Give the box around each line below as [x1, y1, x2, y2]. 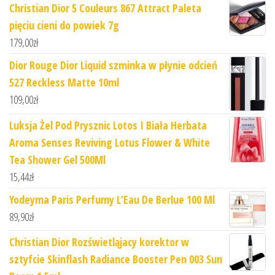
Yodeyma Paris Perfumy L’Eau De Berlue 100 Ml [9, 192, 215, 207]
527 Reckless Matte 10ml [9, 74, 119, 90]
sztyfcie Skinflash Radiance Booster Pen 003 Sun [9, 251, 222, 266]
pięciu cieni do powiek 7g [9, 17, 119, 33]
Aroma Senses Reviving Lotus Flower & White [9, 134, 210, 150]
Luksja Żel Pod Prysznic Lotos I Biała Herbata [9, 117, 207, 133]
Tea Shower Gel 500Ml [9, 152, 106, 167]
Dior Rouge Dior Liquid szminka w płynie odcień [9, 57, 217, 72]
